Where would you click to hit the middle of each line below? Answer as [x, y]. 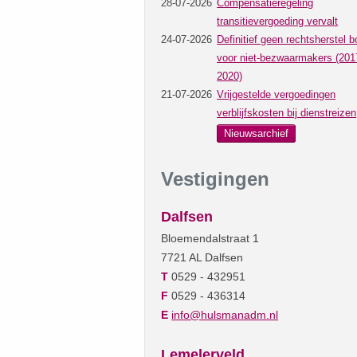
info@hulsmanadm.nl [225, 314]
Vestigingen [216, 178]
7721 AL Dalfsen [202, 257]
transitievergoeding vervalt [278, 21]
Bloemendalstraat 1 [210, 238]
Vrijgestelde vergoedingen [277, 94]
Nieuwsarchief [257, 133]
